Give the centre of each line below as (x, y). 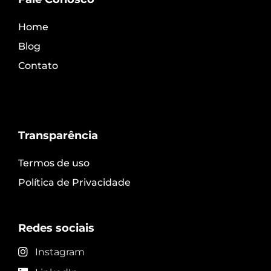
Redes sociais (56, 228)
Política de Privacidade (74, 183)
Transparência (58, 136)
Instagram (60, 252)
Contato (38, 66)
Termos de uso (54, 163)
